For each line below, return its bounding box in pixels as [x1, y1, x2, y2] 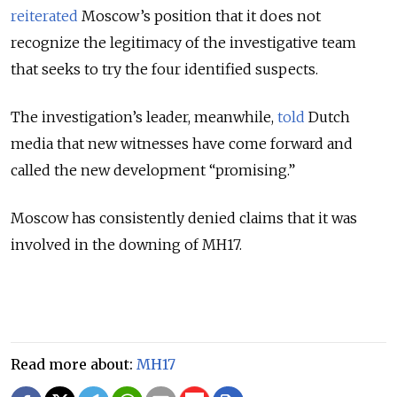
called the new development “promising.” [11, 161, 295, 180]
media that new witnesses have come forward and [11, 135, 353, 153]
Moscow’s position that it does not [78, 7, 321, 26]
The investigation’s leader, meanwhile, [11, 108, 277, 127]
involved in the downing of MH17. [11, 236, 242, 254]
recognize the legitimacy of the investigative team [11, 34, 356, 52]
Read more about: [11, 355, 136, 374]
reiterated [11, 7, 78, 26]
